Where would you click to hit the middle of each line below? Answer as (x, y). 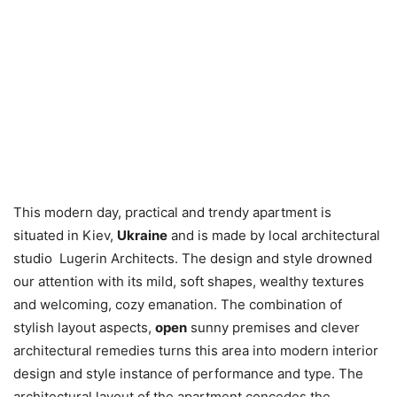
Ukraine (142, 235)
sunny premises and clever (273, 327)
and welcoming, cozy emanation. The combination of (178, 304)
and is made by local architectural (274, 235)
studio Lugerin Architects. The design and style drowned (193, 258)
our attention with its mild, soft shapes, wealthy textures (189, 281)
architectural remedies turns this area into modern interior (196, 350)
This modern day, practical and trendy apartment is (172, 212)
